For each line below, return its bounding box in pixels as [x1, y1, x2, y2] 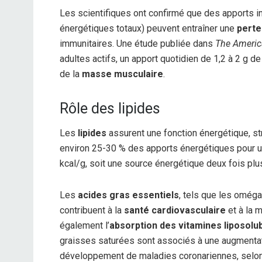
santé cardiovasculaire [124, 205, 226, 216]
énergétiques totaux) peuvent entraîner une [60, 22, 237, 34]
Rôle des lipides [60, 99, 160, 117]
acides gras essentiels [78, 189, 179, 201]
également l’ [60, 220, 109, 232]
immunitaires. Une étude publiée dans [60, 37, 215, 49]
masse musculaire [82, 68, 163, 80]
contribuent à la [60, 205, 124, 216]
